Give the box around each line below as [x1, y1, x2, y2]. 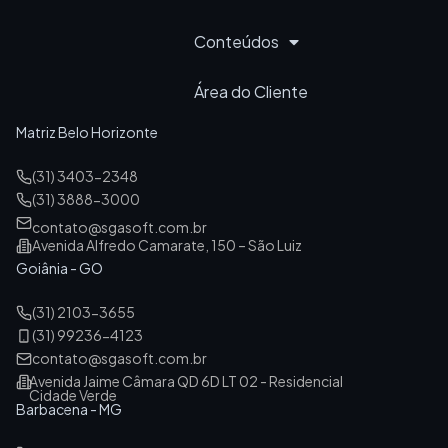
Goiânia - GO [16, 259, 103, 278]
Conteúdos [193, 31, 279, 53]
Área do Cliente [193, 81, 308, 103]
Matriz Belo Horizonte [16, 123, 158, 142]
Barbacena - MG [16, 400, 122, 419]
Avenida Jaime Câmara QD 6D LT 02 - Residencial [28, 372, 343, 391]
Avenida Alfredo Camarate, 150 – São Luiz [32, 236, 302, 255]
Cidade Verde [28, 386, 117, 405]
